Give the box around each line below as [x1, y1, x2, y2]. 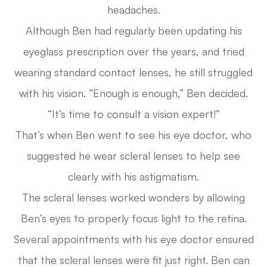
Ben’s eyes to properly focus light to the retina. [20, 212, 247, 225]
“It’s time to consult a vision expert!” [47, 107, 220, 121]
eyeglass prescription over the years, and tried [23, 45, 244, 58]
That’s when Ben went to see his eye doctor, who [15, 128, 252, 142]
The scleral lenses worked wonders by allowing [22, 191, 245, 204]
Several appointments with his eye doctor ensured [13, 232, 254, 246]
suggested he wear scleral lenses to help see [27, 149, 240, 163]
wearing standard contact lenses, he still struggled [14, 66, 253, 79]
